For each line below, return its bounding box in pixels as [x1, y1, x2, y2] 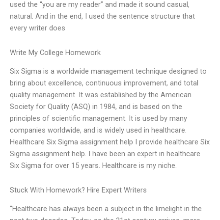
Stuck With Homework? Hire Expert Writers [10, 185, 147, 194]
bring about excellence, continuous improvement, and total [10, 79, 198, 88]
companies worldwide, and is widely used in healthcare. [10, 126, 187, 135]
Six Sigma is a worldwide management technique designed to [10, 67, 207, 76]
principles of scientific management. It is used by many [10, 114, 187, 123]
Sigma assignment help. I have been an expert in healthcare [10, 149, 200, 159]
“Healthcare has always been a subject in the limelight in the [10, 204, 202, 214]
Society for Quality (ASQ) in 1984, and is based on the [10, 102, 182, 111]
